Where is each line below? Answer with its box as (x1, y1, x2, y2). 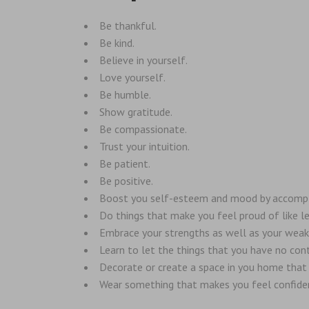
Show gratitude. (99, 104, 172, 119)
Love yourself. (99, 70, 166, 84)
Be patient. (99, 156, 150, 170)
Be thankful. (99, 18, 157, 32)
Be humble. (99, 87, 151, 101)
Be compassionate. (99, 121, 187, 136)
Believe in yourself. (99, 52, 188, 67)
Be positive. (99, 173, 153, 188)
